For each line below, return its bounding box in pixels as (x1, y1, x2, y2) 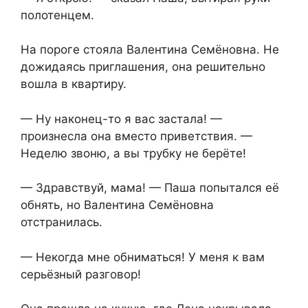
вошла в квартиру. (21, 77, 126, 91)
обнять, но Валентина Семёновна (21, 198, 214, 212)
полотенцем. (21, 8, 94, 22)
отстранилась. (21, 215, 102, 230)
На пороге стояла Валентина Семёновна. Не (21, 43, 279, 57)
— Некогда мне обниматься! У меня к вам (21, 250, 265, 264)
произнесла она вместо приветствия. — (21, 129, 252, 143)
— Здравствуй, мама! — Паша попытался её (21, 181, 279, 195)
